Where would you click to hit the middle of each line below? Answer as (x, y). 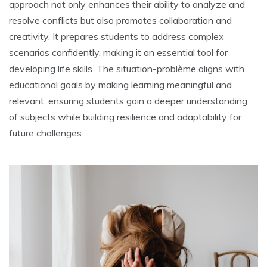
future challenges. (46, 133)
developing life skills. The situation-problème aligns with (127, 69)
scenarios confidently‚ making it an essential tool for (118, 53)
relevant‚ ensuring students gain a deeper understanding (128, 101)
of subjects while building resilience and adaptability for (125, 117)
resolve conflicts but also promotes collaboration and (120, 21)
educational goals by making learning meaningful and (120, 85)
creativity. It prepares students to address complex (117, 37)
